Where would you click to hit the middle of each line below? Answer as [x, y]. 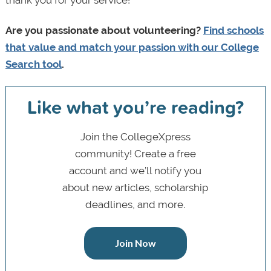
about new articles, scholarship [135, 188]
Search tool [33, 64]
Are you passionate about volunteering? [104, 31]
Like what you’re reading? [135, 107]
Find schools [233, 31]
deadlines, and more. [135, 205]
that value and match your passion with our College [132, 47]
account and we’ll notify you [135, 171]
